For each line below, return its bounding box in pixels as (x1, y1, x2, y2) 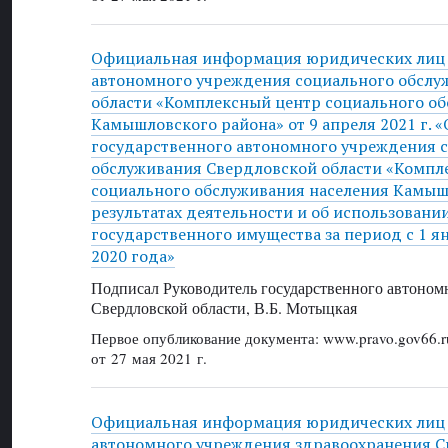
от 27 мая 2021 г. (90, 348, 207, 369)
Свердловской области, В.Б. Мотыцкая (90, 296, 357, 318)
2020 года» (90, 245, 175, 268)
